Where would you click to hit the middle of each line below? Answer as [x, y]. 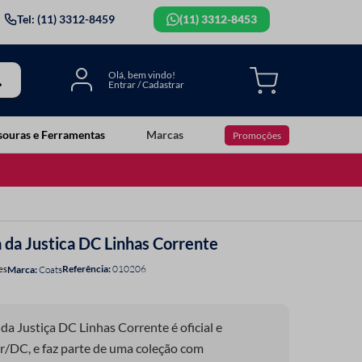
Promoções [257, 135]
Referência [86, 268]
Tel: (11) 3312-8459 [66, 19]
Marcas [164, 134]
